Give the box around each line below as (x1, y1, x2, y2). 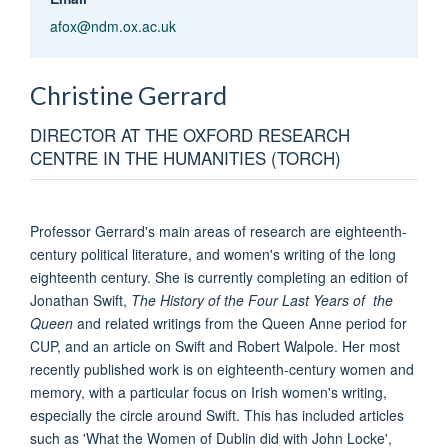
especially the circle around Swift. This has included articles (30, 404, 404, 425)
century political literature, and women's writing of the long (30, 243, 396, 264)
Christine (30, 79, 133, 110)
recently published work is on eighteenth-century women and (30, 358, 414, 379)
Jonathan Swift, (30, 289, 131, 310)
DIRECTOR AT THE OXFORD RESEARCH (30, 121, 350, 147)
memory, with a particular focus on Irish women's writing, (30, 381, 387, 402)
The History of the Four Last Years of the (131, 289, 393, 310)
